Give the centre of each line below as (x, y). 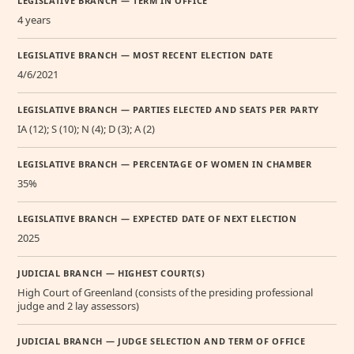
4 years (34, 19)
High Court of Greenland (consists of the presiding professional (165, 292)
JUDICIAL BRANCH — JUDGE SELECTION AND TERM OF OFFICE (162, 341)
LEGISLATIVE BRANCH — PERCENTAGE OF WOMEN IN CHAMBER (165, 164)
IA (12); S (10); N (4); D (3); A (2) (86, 128)
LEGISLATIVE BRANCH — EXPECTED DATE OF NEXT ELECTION (157, 218)
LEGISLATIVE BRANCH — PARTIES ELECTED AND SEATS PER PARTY (168, 109)
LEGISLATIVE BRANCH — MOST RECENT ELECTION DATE (145, 55)
